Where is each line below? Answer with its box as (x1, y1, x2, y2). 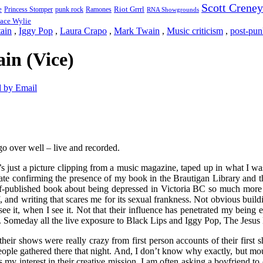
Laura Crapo (60, 25, 107, 36)
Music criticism (167, 25, 223, 36)
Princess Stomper (4, 5, 53, 13)
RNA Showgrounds (147, 6, 199, 13)
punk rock (55, 5, 83, 14)
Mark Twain (114, 25, 160, 36)
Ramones (86, 5, 112, 14)
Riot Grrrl (114, 4, 144, 14)
